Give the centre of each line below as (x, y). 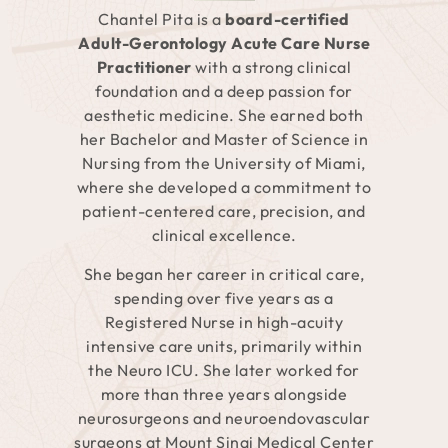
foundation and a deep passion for (224, 91)
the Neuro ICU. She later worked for (224, 369)
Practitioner (144, 67)
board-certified (287, 19)
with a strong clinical (271, 67)
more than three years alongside (224, 393)
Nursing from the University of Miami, (224, 163)
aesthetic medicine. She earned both (224, 115)
